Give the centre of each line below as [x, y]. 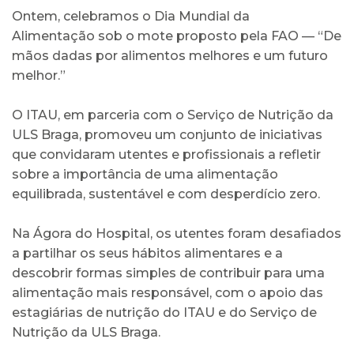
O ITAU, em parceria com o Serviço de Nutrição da [173, 115]
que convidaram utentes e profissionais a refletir [166, 154]
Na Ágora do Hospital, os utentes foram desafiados [177, 233]
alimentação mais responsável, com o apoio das [168, 292]
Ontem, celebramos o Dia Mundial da [131, 16]
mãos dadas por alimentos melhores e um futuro [170, 55]
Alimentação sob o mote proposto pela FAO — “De [177, 36]
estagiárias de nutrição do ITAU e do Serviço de [164, 312]
